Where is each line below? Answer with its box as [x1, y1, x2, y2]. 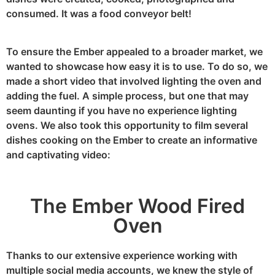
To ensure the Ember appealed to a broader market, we [6, 45, 263, 58]
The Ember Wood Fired [30, 194, 245, 219]
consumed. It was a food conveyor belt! [6, 7, 192, 20]
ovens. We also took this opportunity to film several [6, 119, 248, 132]
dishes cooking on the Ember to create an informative [6, 134, 257, 147]
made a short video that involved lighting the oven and [6, 75, 261, 88]
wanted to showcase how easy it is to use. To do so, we [6, 60, 268, 73]
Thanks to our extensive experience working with [6, 249, 238, 262]
